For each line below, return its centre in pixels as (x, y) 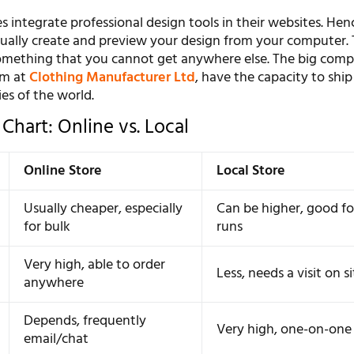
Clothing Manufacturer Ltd (113, 78)
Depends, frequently (85, 321)
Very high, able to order (95, 265)
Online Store (63, 171)
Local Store (251, 171)
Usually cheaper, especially (104, 209)
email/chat (56, 339)
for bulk (47, 227)
